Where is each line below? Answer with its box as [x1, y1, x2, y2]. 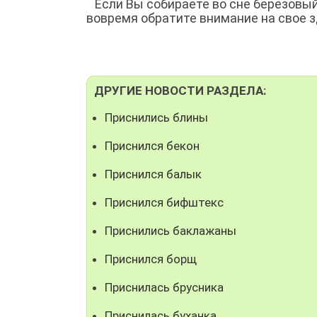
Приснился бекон [105, 138, 200, 153]
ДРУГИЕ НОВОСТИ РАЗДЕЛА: [94, 83, 266, 98]
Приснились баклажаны [105, 223, 236, 238]
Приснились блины [105, 110, 208, 125]
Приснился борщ [105, 251, 197, 266]
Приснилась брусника [105, 279, 224, 294]
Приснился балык [105, 166, 202, 181]
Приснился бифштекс [105, 195, 224, 209]
